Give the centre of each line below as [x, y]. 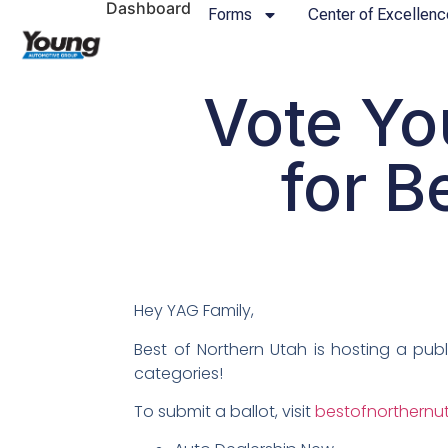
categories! [179, 373]
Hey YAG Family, [194, 311]
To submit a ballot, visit [225, 412]
